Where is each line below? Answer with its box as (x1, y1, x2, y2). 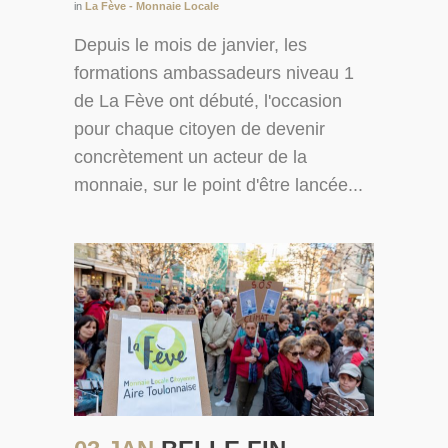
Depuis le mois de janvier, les (74, 34, 307, 55)
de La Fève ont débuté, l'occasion (74, 90, 342, 111)
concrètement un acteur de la (74, 146, 307, 167)
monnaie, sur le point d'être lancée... (74, 174, 363, 195)
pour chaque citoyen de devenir (74, 118, 325, 139)
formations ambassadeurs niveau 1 (74, 62, 354, 83)
